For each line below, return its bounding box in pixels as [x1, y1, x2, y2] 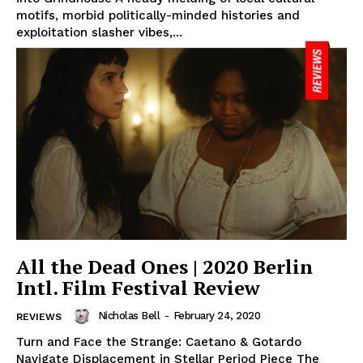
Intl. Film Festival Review [16, 274, 260, 301]
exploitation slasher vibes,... [16, 25, 182, 40]
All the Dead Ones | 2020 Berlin [16, 253, 313, 280]
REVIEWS [16, 310, 62, 322]
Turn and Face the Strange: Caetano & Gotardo [16, 334, 301, 349]
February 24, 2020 [173, 310, 260, 322]
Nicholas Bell [97, 310, 160, 322]
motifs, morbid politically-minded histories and [16, 8, 300, 23]
